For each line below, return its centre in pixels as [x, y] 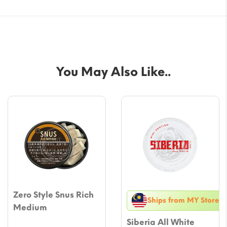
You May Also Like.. [113, 71]
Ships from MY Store [183, 201]
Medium [30, 207]
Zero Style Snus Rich [53, 195]
